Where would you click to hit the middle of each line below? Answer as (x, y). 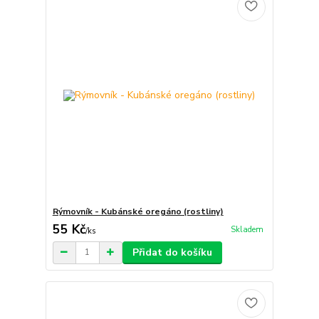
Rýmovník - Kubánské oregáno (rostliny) (138, 211)
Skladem (247, 229)
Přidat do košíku (172, 252)
